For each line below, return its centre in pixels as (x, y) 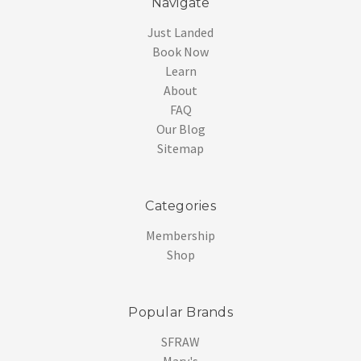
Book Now (180, 51)
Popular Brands (180, 312)
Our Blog (180, 129)
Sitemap (180, 148)
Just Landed (180, 32)
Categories (180, 205)
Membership (180, 235)
